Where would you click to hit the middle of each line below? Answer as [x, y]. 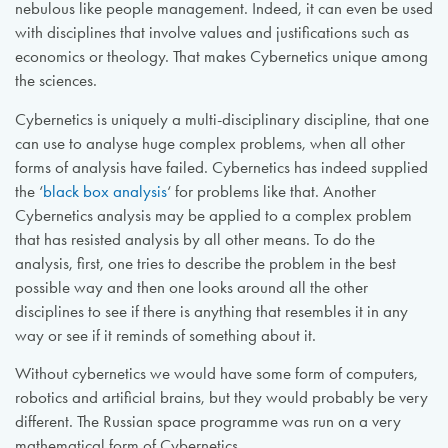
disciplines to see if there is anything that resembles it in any [211, 311]
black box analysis [104, 191]
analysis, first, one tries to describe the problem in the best [205, 263]
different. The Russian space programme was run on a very [207, 422]
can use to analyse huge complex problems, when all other [209, 143]
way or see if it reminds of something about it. [165, 335]
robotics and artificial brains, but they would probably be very [221, 398]
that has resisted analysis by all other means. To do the [194, 239]
